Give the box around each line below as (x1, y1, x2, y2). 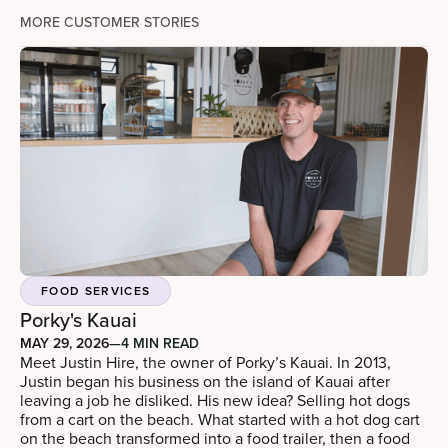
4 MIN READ (121, 333, 199, 354)
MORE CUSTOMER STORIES (20, 12, 199, 32)
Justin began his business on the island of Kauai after (20, 370, 390, 393)
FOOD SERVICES (41, 282, 151, 300)
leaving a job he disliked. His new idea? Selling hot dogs (20, 389, 410, 412)
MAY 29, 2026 (20, 333, 109, 354)
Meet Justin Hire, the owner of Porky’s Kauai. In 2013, (20, 351, 391, 374)
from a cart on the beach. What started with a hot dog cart (20, 408, 420, 431)
